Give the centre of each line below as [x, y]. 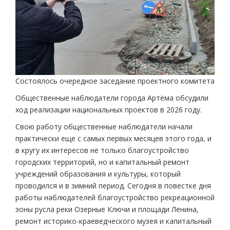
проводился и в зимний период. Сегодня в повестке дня [113, 185]
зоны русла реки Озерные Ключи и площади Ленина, [107, 209]
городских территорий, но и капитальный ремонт [102, 162]
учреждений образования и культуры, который [98, 174]
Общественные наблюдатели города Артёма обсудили [112, 98]
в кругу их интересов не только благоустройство [102, 150]
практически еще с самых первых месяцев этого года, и [113, 138]
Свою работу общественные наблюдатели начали [104, 126]
